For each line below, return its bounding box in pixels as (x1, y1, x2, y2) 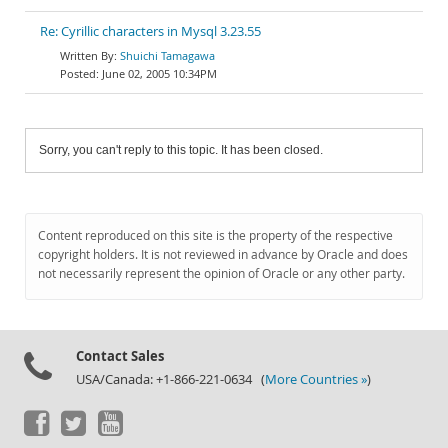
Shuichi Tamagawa (120, 48, 215, 63)
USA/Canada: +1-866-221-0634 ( (76, 371, 265, 388)
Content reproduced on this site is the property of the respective (38, 227, 393, 244)
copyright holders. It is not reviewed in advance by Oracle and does (38, 246, 408, 263)
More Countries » (265, 371, 367, 388)
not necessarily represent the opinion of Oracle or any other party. (38, 265, 405, 282)
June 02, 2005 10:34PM (102, 66, 217, 81)
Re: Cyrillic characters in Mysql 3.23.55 (40, 23, 261, 40)
